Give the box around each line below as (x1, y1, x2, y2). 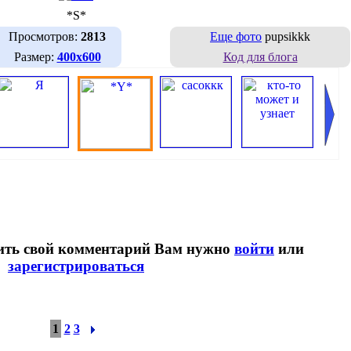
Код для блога (223, 49, 298, 63)
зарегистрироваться (8, 258, 144, 275)
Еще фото (210, 29, 262, 43)
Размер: (13, 49, 57, 63)
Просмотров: (9, 29, 81, 43)
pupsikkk (262, 29, 310, 43)
